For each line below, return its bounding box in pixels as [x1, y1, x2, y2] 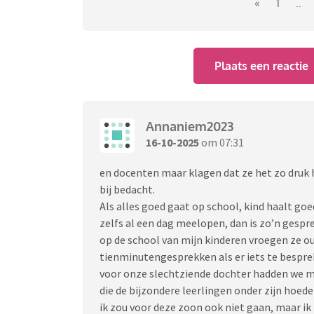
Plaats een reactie [214, 58, 309, 73]
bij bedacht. [100, 182, 155, 196]
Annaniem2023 [146, 118, 233, 135]
